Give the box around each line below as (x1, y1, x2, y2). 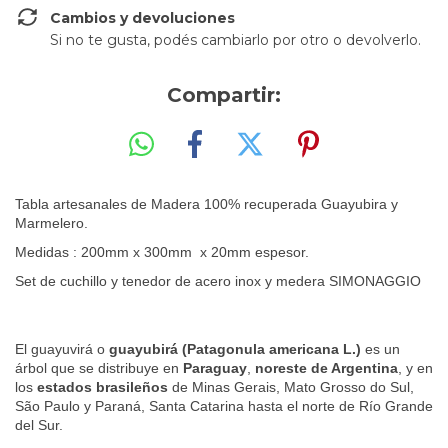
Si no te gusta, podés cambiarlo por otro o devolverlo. (50, 31, 421, 49)
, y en (398, 359, 433, 376)
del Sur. (15, 416, 63, 433)
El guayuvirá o (15, 340, 109, 357)
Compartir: (167, 83, 281, 107)
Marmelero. (15, 214, 88, 231)
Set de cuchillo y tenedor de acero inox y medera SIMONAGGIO (15, 272, 421, 289)
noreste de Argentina (255, 359, 398, 376)
